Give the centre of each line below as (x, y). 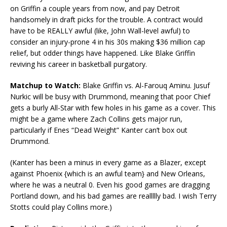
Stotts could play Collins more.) (61, 207)
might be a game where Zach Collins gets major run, (96, 119)
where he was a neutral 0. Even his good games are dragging (110, 184)
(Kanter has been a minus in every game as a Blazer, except (108, 162)
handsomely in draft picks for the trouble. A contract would (106, 19)
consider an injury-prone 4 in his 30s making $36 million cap (108, 42)
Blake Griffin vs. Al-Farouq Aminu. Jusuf (145, 85)
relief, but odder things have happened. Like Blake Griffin (103, 53)
